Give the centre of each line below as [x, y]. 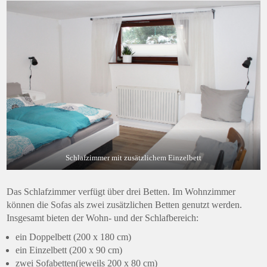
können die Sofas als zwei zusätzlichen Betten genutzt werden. [125, 204]
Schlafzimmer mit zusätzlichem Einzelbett [133, 158]
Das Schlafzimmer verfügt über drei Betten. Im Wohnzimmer [121, 191]
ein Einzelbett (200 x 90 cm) [69, 250]
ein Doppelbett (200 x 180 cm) [74, 237]
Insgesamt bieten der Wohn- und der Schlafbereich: [103, 218]
